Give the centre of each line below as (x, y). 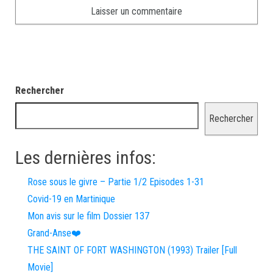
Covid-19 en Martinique (71, 199)
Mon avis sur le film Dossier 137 (88, 216)
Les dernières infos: (86, 158)
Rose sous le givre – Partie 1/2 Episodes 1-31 (116, 182)
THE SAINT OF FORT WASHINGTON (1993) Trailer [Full (132, 250)
